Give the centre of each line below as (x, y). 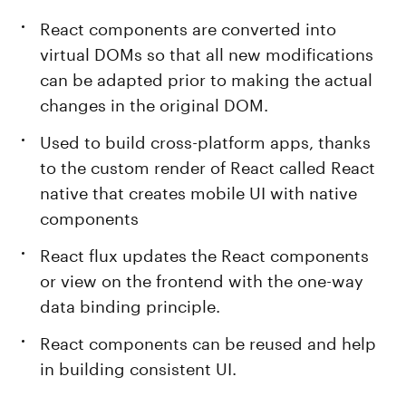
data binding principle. (130, 304)
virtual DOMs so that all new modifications (207, 52)
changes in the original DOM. (155, 102)
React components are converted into (188, 26)
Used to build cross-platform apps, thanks (206, 140)
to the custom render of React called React (208, 165)
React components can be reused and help (208, 341)
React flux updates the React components (205, 253)
